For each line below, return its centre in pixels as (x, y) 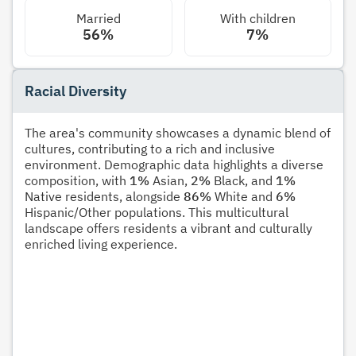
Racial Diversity (75, 91)
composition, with (77, 180)
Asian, (170, 180)
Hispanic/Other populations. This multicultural (157, 212)
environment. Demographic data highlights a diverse (174, 164)
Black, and (243, 180)
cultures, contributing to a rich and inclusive (150, 148)
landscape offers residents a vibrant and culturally (168, 228)
